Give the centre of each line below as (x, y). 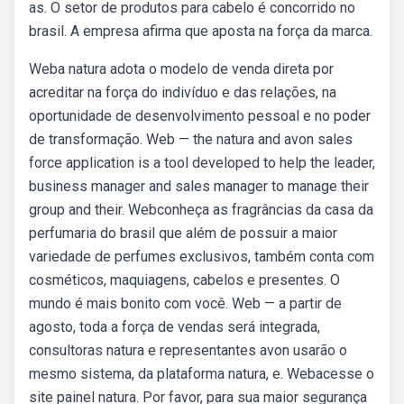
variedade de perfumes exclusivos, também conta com (202, 257)
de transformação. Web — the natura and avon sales (191, 139)
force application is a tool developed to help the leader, (202, 163)
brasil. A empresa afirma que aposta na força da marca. (201, 31)
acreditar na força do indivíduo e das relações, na (183, 92)
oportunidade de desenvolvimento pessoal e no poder (200, 116)
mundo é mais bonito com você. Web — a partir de (185, 303)
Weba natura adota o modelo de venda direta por (181, 69)
